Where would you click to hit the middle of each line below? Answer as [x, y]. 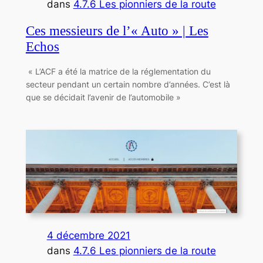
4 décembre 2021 [88, 235]
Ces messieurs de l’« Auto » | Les [117, 31]
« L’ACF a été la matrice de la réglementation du [118, 72]
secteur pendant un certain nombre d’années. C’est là [128, 85]
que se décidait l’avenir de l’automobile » [103, 97]
